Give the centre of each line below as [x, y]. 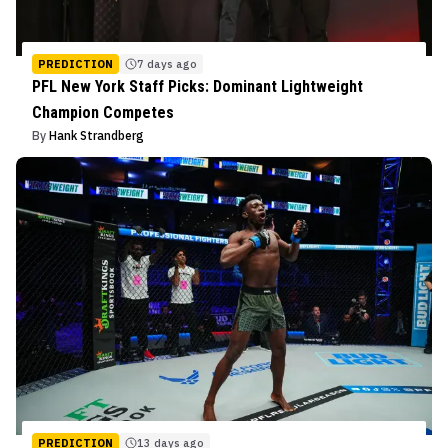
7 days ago [167, 64]
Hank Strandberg [96, 136]
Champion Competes [103, 113]
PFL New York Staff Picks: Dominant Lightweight [197, 87]
